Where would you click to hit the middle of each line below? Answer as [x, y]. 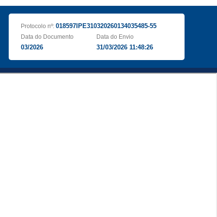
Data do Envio [115, 37]
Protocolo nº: [38, 26]
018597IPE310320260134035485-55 [106, 26]
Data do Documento [47, 37]
